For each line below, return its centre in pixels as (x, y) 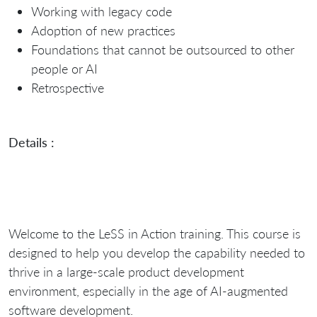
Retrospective (68, 88)
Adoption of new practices (103, 31)
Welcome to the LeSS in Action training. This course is (155, 234)
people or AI (64, 69)
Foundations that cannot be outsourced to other (163, 50)
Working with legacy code (102, 12)
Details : (31, 143)
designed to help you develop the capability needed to (157, 253)
